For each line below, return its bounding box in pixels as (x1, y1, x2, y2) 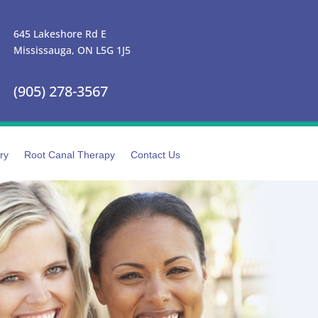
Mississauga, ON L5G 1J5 (13, 43, 131, 57)
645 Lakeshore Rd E (13, 27, 107, 40)
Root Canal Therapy (23, 149, 115, 160)
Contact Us (130, 149, 180, 160)
